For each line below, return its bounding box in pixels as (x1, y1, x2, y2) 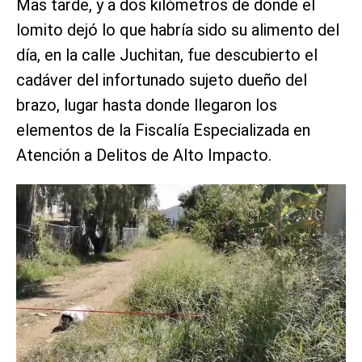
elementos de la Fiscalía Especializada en (16, 120, 310, 140)
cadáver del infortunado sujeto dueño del (16, 69, 307, 90)
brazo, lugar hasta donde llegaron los (16, 95, 277, 115)
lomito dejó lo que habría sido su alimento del (16, 19, 339, 40)
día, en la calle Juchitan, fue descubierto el (16, 44, 318, 65)
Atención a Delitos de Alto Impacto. (16, 145, 271, 165)
